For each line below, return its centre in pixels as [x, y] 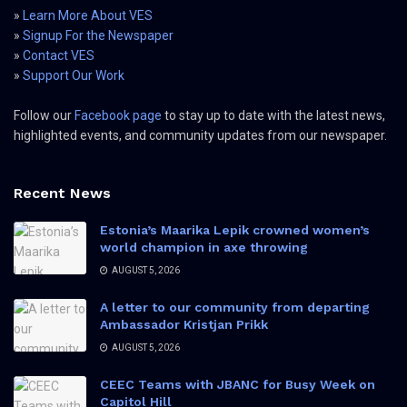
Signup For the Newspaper [98, 36]
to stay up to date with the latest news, [273, 116]
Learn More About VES [88, 16]
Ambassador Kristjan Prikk [184, 325]
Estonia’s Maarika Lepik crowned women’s [235, 230]
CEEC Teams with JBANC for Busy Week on [238, 385]
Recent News [62, 194]
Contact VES [59, 56]
